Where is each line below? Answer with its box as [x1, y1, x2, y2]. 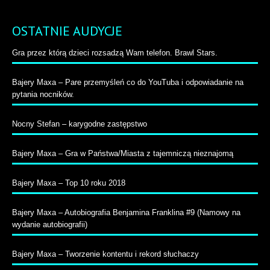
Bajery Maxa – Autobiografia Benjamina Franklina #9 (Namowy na [12, 208, 240, 218]
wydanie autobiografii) [12, 220, 87, 230]
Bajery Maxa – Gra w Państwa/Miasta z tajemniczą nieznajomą [12, 149, 233, 159]
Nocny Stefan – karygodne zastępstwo [12, 119, 147, 129]
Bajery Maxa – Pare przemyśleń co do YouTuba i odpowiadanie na [12, 78, 243, 87]
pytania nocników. [12, 90, 74, 99]
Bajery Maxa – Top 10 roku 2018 [12, 178, 125, 188]
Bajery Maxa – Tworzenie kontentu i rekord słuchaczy [12, 250, 199, 259]
